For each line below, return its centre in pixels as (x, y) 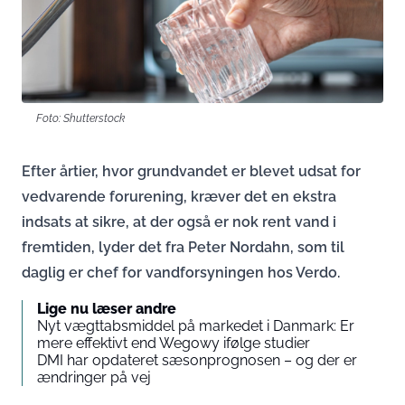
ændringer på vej (94, 377)
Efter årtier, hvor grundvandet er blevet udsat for (191, 171)
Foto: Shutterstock (80, 118)
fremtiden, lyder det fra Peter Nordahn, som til (183, 247)
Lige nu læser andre (107, 309)
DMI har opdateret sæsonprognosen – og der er (197, 360)
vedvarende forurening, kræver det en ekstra (179, 197)
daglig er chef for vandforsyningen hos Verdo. (181, 273)
